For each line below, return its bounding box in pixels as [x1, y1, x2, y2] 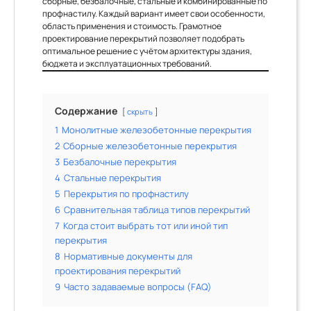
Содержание [55, 104, 117, 117]
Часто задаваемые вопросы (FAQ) [64, 281, 212, 293]
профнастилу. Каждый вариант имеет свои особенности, [42, 8, 265, 19]
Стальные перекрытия [64, 172, 161, 184]
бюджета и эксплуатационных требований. [42, 58, 212, 69]
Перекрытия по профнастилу [64, 188, 189, 200]
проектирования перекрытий [55, 265, 180, 277]
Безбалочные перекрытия [63, 156, 176, 168]
